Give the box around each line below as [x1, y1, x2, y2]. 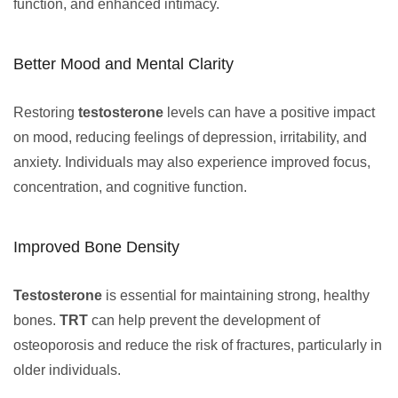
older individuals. [13, 362, 121, 378]
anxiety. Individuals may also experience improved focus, [13, 155, 370, 170]
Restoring [13, 105, 78, 120]
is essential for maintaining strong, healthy [102, 288, 370, 303]
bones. [13, 313, 60, 328]
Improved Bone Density [13, 238, 179, 256]
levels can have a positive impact [163, 105, 375, 120]
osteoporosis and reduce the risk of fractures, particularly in [13, 338, 382, 353]
